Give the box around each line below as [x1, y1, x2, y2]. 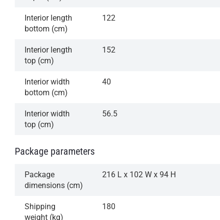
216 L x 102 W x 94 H [102, 169, 176, 179]
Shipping [25, 201, 55, 211]
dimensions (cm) [25, 180, 83, 190]
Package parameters [15, 145, 95, 157]
